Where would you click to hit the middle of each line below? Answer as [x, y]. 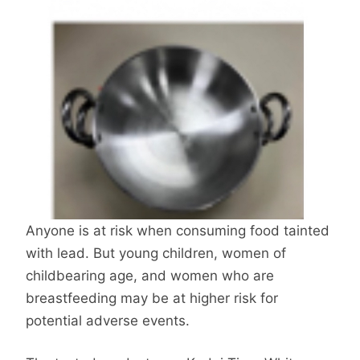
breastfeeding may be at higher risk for [152, 298]
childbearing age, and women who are [150, 275]
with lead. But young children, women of [156, 253]
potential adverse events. [108, 320]
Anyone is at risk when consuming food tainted [178, 230]
